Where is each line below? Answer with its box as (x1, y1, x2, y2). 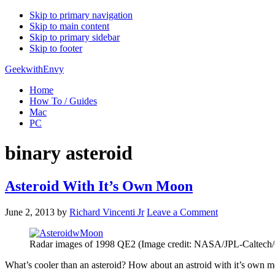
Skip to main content (29, 21, 109, 31)
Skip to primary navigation (29, 10, 133, 20)
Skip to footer (29, 43, 82, 53)
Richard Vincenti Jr (69, 206, 144, 217)
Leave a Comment (147, 206, 218, 217)
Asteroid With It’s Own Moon (5, 177, 193, 194)
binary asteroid (5, 142, 133, 165)
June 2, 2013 (5, 206, 55, 217)
